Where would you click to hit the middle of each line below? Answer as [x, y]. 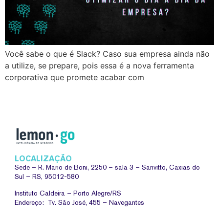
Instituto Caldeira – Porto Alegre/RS [68, 193]
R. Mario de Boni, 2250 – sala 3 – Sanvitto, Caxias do [119, 167]
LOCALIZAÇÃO [43, 159]
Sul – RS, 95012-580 [47, 177]
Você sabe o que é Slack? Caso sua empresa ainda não [107, 54]
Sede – [26, 167]
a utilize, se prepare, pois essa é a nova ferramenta [99, 65]
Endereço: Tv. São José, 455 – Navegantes [79, 202]
